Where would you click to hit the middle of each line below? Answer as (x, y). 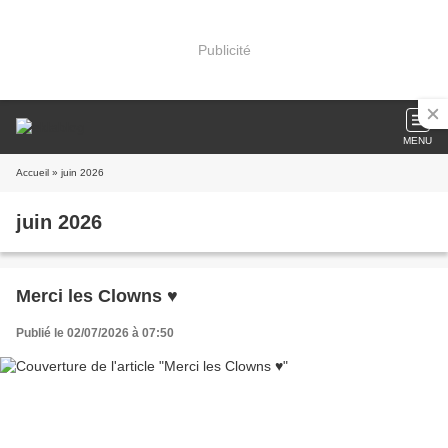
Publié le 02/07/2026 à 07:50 (95, 333)
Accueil (32, 172)
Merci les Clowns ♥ (97, 296)
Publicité (224, 49)
